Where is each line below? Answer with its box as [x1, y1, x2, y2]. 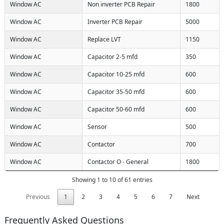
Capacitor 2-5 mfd [87, 52, 137, 61]
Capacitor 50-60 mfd [87, 104, 144, 113]
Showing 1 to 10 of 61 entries [71, 175, 152, 184]
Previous [25, 192, 50, 201]
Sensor [87, 122, 107, 131]
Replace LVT [87, 34, 121, 43]
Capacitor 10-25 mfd [87, 69, 144, 78]
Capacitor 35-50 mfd [87, 87, 144, 96]
